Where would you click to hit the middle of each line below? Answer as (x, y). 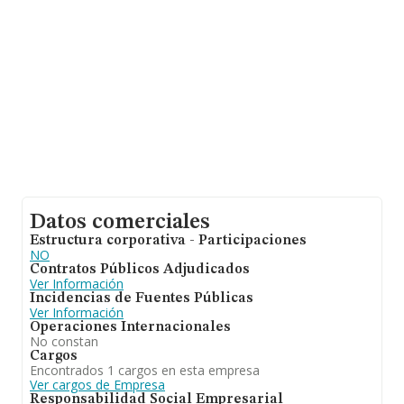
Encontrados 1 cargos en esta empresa (145, 370)
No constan (64, 341)
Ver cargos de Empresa (97, 385)
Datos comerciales (120, 223)
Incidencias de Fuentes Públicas (142, 298)
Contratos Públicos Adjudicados (140, 270)
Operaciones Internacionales (130, 327)
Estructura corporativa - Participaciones (168, 241)
